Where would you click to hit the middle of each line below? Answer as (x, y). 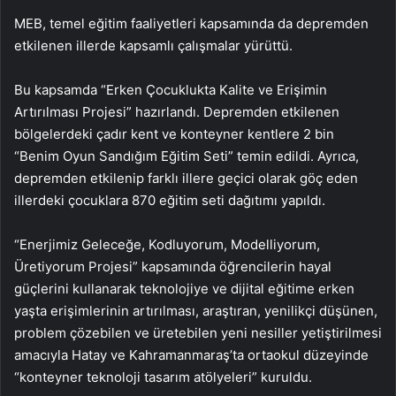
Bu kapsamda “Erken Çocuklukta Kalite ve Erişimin (171, 90)
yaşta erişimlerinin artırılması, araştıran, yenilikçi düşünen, (196, 311)
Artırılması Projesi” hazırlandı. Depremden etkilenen (177, 112)
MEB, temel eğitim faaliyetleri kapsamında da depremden (191, 24)
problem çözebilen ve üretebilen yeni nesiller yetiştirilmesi (198, 333)
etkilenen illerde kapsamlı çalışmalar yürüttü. (153, 46)
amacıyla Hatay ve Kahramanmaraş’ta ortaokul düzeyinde (191, 355)
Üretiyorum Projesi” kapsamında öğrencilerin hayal (173, 267)
